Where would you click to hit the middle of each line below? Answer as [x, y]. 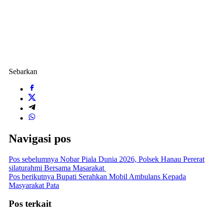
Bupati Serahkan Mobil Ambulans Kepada [120, 176]
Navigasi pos [40, 138]
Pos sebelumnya [33, 159]
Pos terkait [30, 204]
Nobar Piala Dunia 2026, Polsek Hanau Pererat [131, 159]
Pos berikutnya [31, 176]
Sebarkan [23, 71]
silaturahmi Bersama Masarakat [57, 168]
